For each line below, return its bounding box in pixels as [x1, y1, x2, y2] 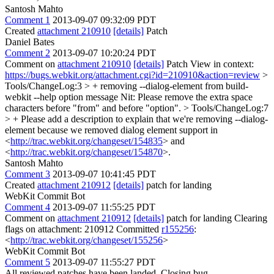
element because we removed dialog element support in [5, 125, 218, 135]
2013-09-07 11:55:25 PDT [53, 202, 155, 212]
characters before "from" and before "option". [5, 103, 183, 113]
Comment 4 [5, 202, 50, 212]
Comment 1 [5, 15, 50, 25]
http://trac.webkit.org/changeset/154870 [10, 147, 163, 157]
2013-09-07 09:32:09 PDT [53, 15, 156, 25]
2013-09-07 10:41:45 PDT [53, 169, 156, 179]
